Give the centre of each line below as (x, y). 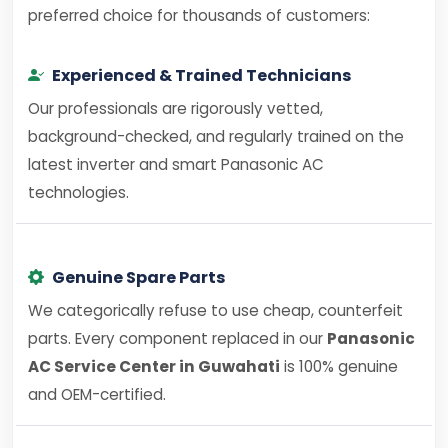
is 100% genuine (339, 366)
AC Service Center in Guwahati (154, 366)
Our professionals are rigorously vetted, (175, 108)
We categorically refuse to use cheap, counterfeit (215, 310)
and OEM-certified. (97, 394)
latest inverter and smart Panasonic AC (176, 164)
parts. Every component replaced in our (177, 338)
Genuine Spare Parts (138, 277)
